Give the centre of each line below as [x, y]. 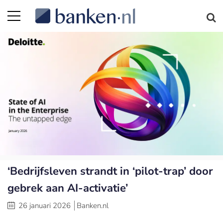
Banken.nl [93, 205]
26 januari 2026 [45, 205]
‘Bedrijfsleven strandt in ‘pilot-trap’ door [110, 171]
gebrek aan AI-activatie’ [68, 188]
